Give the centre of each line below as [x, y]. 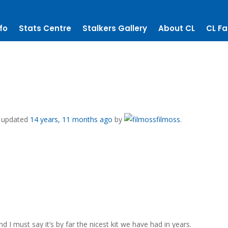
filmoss [168, 119]
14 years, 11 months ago [72, 119]
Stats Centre [45, 28]
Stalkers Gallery [115, 28]
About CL [177, 28]
